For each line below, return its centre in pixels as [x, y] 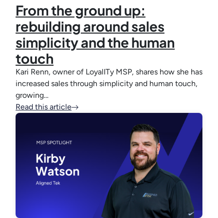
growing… [32, 95]
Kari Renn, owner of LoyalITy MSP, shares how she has [109, 72]
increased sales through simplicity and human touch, [107, 84]
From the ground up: [81, 10]
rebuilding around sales [90, 26]
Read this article [44, 107]
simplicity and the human [95, 42]
